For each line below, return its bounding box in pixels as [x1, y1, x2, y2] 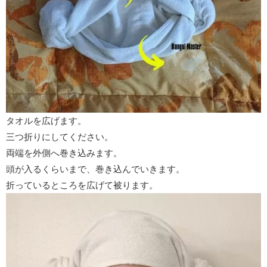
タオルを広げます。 [6, 116, 86, 126]
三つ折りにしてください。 [6, 132, 113, 142]
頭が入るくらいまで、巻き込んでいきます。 [6, 164, 185, 174]
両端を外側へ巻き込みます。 [6, 148, 122, 158]
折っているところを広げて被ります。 [6, 181, 158, 190]
